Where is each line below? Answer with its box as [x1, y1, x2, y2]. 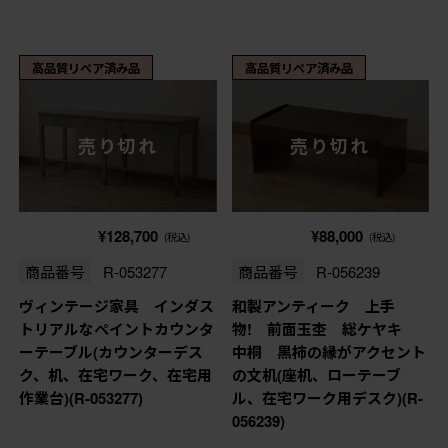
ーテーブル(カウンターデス [18, 341, 203, 364]
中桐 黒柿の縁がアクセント [231, 341, 426, 364]
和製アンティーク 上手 [231, 295, 395, 318]
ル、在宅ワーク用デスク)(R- [231, 387, 423, 410]
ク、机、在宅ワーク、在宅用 [18, 364, 212, 387]
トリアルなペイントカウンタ [18, 318, 214, 341]
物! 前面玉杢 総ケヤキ [231, 318, 417, 341]
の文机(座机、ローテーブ [231, 364, 401, 387]
